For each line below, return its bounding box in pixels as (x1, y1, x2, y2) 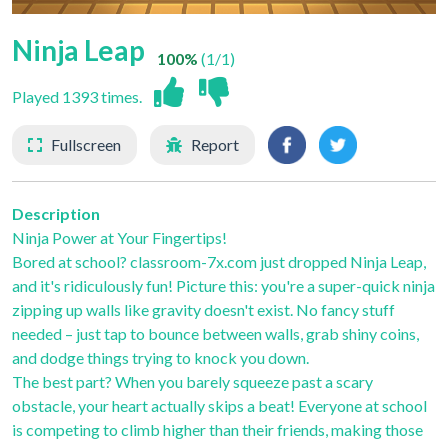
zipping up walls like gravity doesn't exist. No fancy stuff (12, 299, 395, 319)
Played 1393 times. (12, 87, 142, 106)
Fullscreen (51, 135, 121, 154)
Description (12, 203, 100, 223)
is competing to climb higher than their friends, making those (12, 419, 423, 439)
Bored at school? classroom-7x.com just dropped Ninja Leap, (12, 251, 426, 271)
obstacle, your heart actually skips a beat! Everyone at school (12, 395, 427, 415)
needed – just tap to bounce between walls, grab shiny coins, (12, 323, 419, 343)
